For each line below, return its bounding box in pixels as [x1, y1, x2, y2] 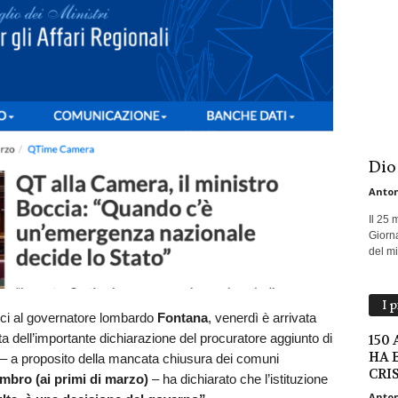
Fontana [156, 309, 208, 325]
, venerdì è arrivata [207, 309, 316, 325]
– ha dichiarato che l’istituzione [147, 370, 328, 386]
